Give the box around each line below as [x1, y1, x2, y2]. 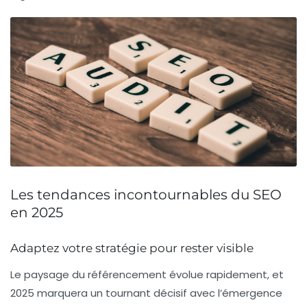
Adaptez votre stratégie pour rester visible [10, 241, 254, 256]
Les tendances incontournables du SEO [10, 186, 282, 204]
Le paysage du [10, 267, 88, 282]
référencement [88, 267, 167, 282]
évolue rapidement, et [167, 267, 284, 282]
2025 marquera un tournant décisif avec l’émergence [10, 286, 282, 301]
